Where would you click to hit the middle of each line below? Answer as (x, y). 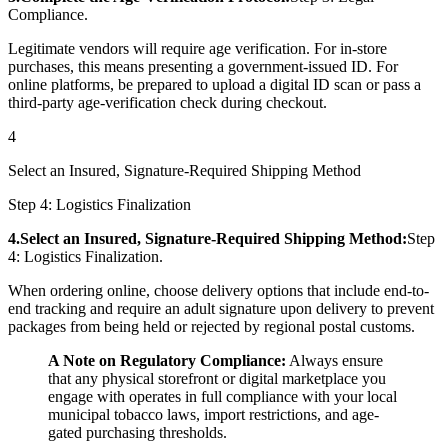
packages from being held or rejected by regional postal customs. (211, 326)
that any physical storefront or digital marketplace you (217, 378)
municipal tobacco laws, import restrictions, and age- (213, 414)
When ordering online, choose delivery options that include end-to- (218, 290)
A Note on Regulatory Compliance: (167, 360)
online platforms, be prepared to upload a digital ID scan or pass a (214, 84)
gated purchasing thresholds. (137, 432)
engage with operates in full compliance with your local (222, 396)
